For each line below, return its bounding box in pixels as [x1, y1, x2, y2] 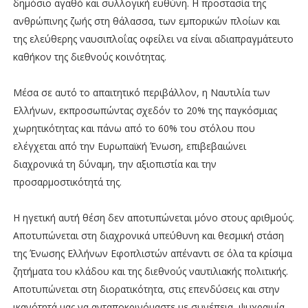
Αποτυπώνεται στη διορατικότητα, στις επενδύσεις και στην [12, 282, 280, 296]
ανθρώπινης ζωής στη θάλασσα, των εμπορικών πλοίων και [12, 14, 280, 27]
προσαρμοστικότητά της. [12, 175, 122, 188]
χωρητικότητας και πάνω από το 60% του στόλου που [12, 121, 255, 135]
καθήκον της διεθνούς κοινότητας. [12, 49, 166, 63]
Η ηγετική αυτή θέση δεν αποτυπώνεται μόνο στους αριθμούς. [12, 210, 294, 224]
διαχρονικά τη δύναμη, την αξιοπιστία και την [12, 157, 217, 170]
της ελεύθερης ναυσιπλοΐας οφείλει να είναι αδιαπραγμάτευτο [12, 32, 294, 45]
